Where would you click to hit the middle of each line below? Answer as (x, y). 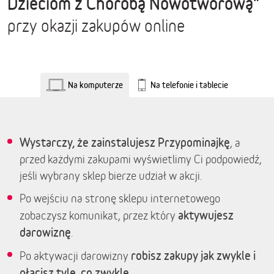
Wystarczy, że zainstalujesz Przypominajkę (125, 142)
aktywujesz (206, 215)
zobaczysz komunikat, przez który (99, 215)
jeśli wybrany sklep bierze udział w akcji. (111, 176)
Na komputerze (95, 85)
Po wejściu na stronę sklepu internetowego (120, 198)
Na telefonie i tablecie (189, 85)
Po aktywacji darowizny (75, 256)
